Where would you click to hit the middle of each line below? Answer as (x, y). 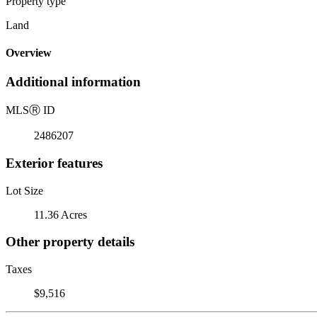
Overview (29, 53)
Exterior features (54, 163)
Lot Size (24, 190)
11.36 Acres (60, 214)
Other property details (70, 242)
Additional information (73, 82)
